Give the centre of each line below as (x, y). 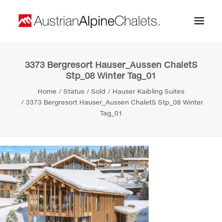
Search (40, 215)
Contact (31, 129)
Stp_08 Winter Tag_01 (111, 76)
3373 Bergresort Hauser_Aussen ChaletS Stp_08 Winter (114, 102)
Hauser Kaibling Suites (148, 91)
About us (33, 89)
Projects (31, 109)
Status (74, 91)
